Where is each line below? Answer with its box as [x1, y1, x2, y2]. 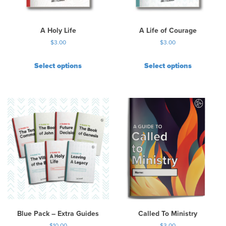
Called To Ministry [138, 209, 198, 218]
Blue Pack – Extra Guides [17, 209, 99, 218]
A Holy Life [40, 26, 76, 35]
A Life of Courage [139, 26, 197, 35]
